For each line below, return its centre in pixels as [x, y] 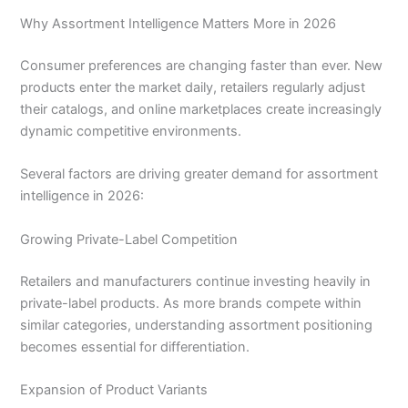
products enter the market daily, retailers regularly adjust [193, 88]
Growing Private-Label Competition [129, 239]
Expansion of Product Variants [114, 389]
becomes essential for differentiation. [135, 347]
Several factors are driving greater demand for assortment [199, 174]
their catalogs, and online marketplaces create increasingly [201, 110]
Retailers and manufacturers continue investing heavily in [196, 281]
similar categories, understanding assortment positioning [197, 325]
